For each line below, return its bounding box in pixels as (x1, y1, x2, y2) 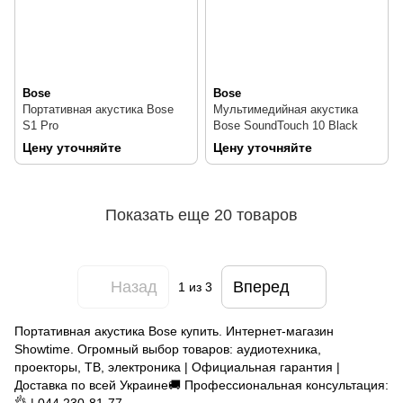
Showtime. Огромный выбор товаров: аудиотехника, (14, 342, 321, 357)
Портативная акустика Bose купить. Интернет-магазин (14, 324, 334, 339)
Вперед (232, 277, 290, 296)
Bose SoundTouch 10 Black (213, 119, 358, 133)
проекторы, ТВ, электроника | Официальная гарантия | (14, 360, 340, 375)
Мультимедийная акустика (213, 103, 358, 117)
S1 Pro (22, 119, 58, 133)
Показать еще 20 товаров (105, 205, 298, 224)
